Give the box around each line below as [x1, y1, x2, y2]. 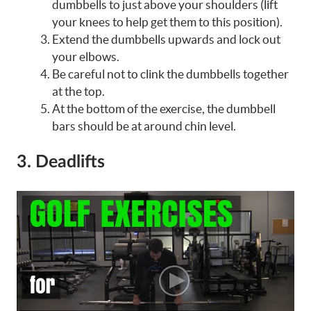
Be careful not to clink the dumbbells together [52, 67, 289, 81]
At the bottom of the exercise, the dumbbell [52, 101, 276, 115]
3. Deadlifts [17, 153, 105, 171]
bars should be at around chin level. [52, 119, 236, 133]
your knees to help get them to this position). [52, 15, 283, 28]
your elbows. [52, 49, 119, 63]
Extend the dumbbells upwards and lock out [52, 32, 280, 46]
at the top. [52, 84, 105, 98]
